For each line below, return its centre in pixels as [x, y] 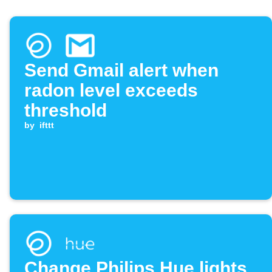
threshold [66, 110]
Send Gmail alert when [121, 70]
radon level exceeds [111, 90]
